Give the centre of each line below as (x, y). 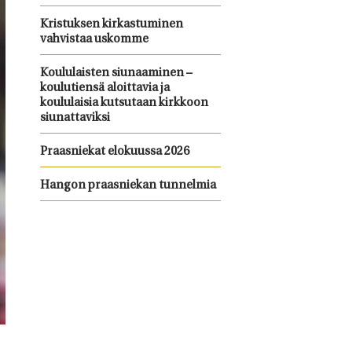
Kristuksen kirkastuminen (111, 25)
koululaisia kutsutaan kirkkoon (124, 103)
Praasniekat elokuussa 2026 (114, 152)
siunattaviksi (75, 118)
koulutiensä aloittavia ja (104, 88)
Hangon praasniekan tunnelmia (128, 186)
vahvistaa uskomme (94, 40)
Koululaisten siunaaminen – (116, 73)
